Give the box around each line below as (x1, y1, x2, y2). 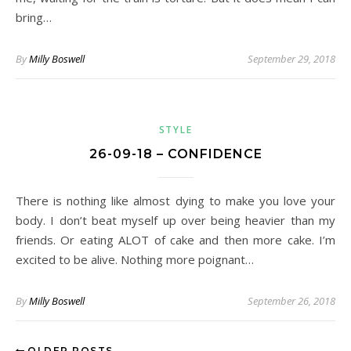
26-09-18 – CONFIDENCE (89, 147, 262, 161)
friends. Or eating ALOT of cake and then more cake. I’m (16, 232, 335, 248)
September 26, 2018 (248, 294, 335, 308)
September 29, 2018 (248, 52, 335, 66)
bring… (16, 9, 52, 25)
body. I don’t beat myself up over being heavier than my (16, 212, 335, 228)
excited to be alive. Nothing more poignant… (16, 251, 254, 267)
